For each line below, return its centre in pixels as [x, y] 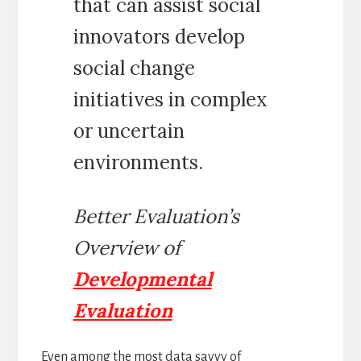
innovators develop [159, 37]
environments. [138, 163]
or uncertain [129, 131]
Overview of [127, 248]
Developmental [142, 280]
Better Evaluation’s [156, 217]
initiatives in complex [170, 100]
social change [134, 68]
